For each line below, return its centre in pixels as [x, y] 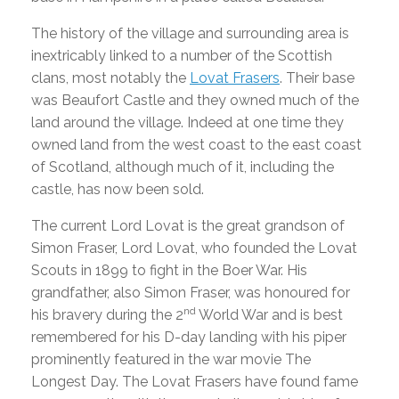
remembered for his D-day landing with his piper [189, 337]
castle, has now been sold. [118, 189]
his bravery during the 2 [107, 315]
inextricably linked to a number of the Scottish [182, 56]
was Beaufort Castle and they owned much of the [195, 100]
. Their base [317, 78]
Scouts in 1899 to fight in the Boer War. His [169, 270]
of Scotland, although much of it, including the [183, 167]
